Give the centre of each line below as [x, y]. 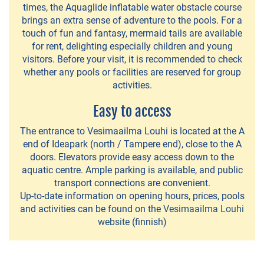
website [113, 222]
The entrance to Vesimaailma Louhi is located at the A [132, 131]
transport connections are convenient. [132, 183]
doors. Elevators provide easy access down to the [132, 157]
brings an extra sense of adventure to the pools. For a [132, 21]
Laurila [25, 66]
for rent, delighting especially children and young [132, 47]
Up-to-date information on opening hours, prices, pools [132, 196]
